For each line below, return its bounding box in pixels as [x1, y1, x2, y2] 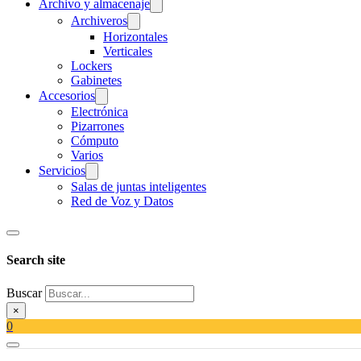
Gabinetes [71, 73, 122, 87]
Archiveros [71, 14, 127, 27]
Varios [71, 148, 103, 162]
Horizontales [103, 30, 168, 44]
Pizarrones [71, 119, 124, 133]
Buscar [6, 285, 42, 300]
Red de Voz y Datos [71, 194, 173, 208]
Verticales [103, 44, 152, 58]
